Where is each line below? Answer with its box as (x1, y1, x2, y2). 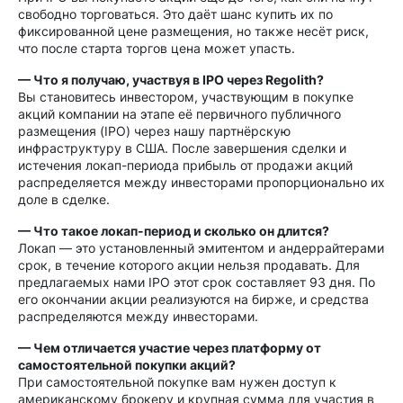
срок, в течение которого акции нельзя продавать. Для (18, 257, 360, 273)
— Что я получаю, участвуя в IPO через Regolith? (18, 72, 324, 87)
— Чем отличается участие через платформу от (18, 340, 321, 355)
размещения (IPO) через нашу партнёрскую (18, 123, 291, 139)
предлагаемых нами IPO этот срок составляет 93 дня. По (18, 274, 375, 290)
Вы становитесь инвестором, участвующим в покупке (18, 89, 354, 104)
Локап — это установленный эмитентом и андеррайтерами (18, 240, 384, 255)
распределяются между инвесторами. (18, 309, 258, 324)
